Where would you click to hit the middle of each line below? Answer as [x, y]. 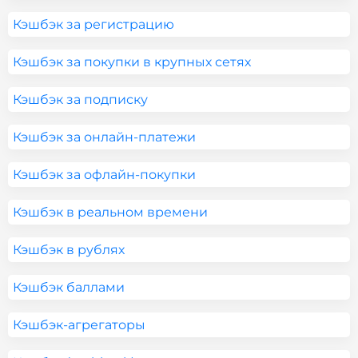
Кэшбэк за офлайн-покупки [104, 175]
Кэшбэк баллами [69, 287]
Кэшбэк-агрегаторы [79, 325]
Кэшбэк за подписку [80, 99]
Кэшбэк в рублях [69, 250]
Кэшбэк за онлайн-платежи [104, 137]
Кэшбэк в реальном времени [110, 212]
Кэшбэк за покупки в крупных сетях [132, 62]
